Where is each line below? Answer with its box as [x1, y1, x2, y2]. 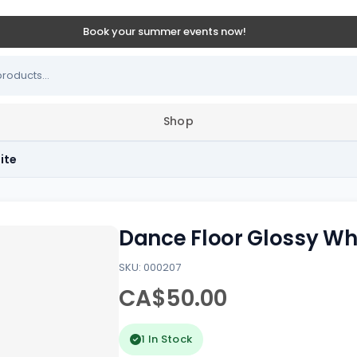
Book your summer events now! [83, 24, 246, 39]
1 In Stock [141, 331, 193, 347]
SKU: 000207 [119, 260, 181, 275]
